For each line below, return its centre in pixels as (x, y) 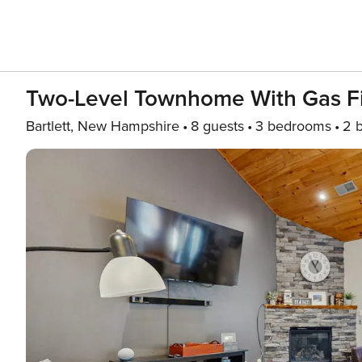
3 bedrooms (293, 126)
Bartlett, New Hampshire (103, 126)
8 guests (217, 126)
